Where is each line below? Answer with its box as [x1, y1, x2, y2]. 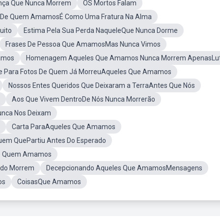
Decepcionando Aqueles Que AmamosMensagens [46, 164, 202, 172]
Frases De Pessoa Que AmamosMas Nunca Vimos [5, 40, 161, 48]
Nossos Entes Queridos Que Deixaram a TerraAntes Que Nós [8, 82, 195, 89]
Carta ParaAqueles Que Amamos [12, 123, 115, 131]
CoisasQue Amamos [17, 178, 81, 186]
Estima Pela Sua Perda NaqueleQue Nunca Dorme [24, 27, 178, 34]
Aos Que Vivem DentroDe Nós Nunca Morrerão [12, 95, 155, 103]
